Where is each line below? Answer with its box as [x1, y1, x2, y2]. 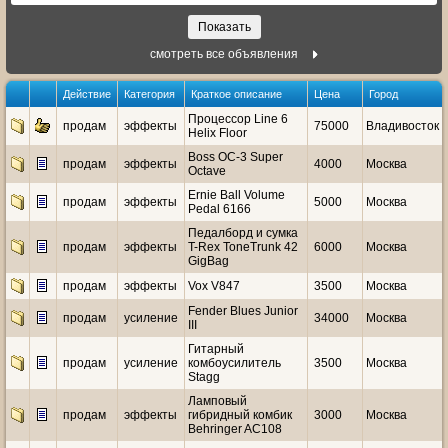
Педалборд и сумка [188, 226, 298, 240]
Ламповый [188, 394, 247, 408]
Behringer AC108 [188, 422, 282, 436]
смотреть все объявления [150, 47, 298, 61]
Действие [60, 88, 114, 100]
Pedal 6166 [188, 202, 251, 216]
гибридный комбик [188, 408, 292, 422]
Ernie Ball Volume [188, 188, 285, 202]
